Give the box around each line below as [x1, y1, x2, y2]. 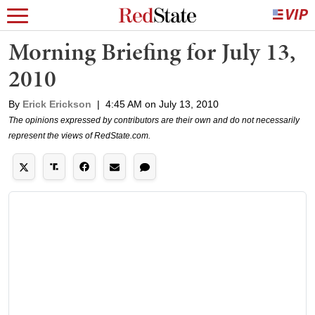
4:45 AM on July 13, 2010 [105, 98, 219, 110]
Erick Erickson [22, 98, 91, 110]
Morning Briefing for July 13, [8, 35, 295, 68]
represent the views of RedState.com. [8, 131, 150, 141]
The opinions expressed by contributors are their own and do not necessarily [8, 115, 300, 125]
